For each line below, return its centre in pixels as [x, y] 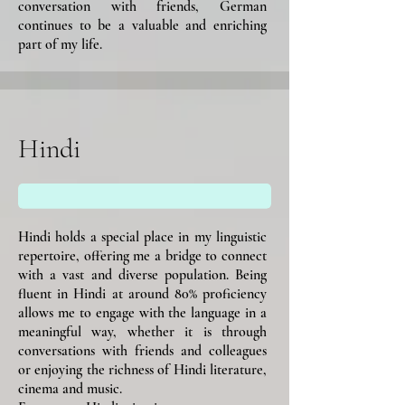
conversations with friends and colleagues [142, 351]
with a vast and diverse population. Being [142, 275]
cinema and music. [70, 389]
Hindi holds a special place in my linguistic [142, 237]
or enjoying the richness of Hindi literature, [142, 370]
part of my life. [60, 44]
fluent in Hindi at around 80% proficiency [142, 294]
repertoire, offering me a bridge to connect [142, 256]
